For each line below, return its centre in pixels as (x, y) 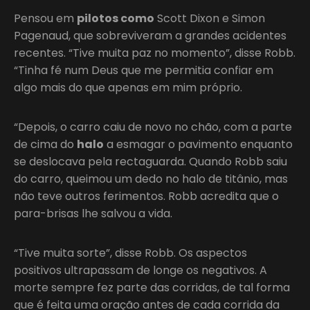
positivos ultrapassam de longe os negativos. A (140, 270)
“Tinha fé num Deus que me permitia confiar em (144, 70)
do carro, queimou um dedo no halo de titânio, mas (151, 179)
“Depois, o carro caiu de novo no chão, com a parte (153, 127)
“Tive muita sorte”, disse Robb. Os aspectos (130, 253)
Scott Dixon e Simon (210, 18)
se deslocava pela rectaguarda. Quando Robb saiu (151, 161)
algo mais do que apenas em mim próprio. (128, 87)
